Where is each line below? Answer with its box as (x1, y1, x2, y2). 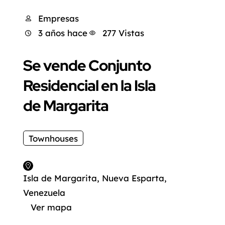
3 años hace (38, 28, 87, 38)
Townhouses (29, 133, 78, 144)
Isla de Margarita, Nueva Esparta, (23, 173, 167, 183)
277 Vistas (102, 28, 144, 38)
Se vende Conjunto (23, 55, 151, 75)
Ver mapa (31, 202, 72, 212)
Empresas (38, 13, 79, 24)
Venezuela (23, 187, 65, 198)
